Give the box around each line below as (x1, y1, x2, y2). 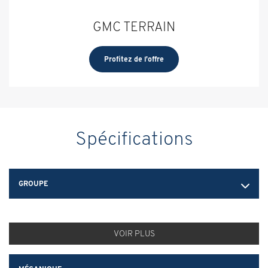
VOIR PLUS (113, 228, 155, 239)
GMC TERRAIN (93, 18, 175, 35)
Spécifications (75, 126, 193, 151)
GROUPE (19, 179, 48, 188)
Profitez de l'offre (104, 54, 164, 64)
